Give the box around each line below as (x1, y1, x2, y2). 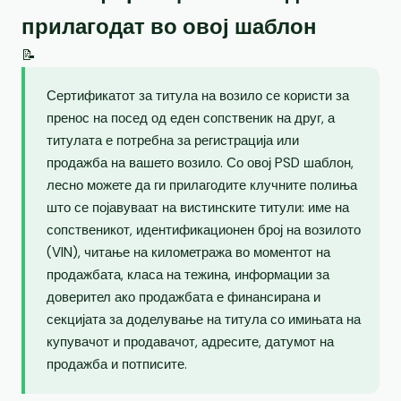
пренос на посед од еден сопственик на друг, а (47, 108, 335, 127)
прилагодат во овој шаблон (21, 12, 317, 40)
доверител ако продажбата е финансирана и (47, 287, 320, 306)
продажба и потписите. (47, 354, 187, 373)
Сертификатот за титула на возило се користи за (47, 86, 349, 105)
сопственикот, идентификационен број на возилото (47, 220, 361, 239)
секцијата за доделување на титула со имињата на (47, 310, 361, 328)
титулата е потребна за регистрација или (47, 131, 299, 149)
